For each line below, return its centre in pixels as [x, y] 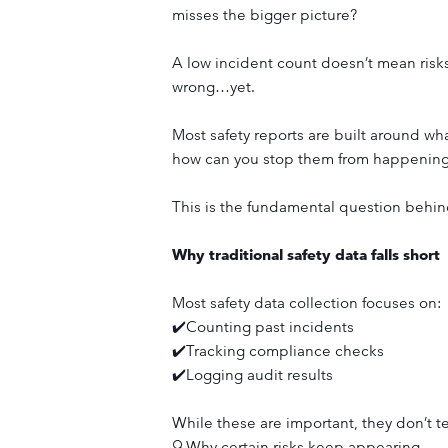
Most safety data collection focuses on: [307, 302]
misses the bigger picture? [264, 14]
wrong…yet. [213, 86]
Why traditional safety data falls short [306, 254]
